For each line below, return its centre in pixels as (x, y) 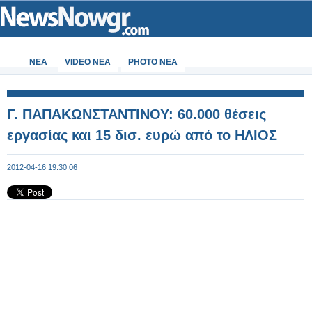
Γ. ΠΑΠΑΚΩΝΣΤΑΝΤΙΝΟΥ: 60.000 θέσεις (136, 114)
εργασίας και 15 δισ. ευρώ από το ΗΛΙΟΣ (142, 135)
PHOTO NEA (153, 62)
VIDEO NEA (88, 62)
